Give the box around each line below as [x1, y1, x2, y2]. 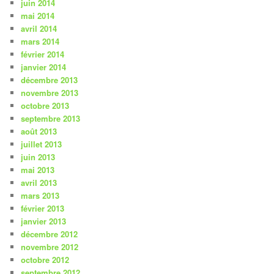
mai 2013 [21, 164, 55, 176]
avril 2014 [21, 23, 57, 35]
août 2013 [21, 125, 57, 138]
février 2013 [21, 202, 65, 215]
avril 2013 [21, 177, 57, 189]
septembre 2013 [21, 113, 81, 125]
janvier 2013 [21, 215, 67, 228]
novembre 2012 [21, 241, 79, 253]
